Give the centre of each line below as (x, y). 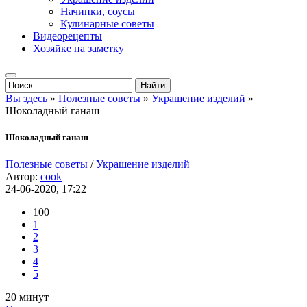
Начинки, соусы (98, 11)
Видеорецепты (67, 36)
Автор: (23, 177)
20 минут (27, 297)
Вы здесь (26, 98)
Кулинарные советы (107, 24)
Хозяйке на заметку (78, 48)
